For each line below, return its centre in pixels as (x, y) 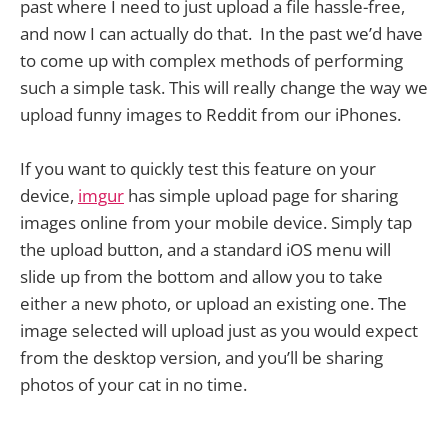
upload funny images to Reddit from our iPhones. (210, 115)
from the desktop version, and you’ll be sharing (201, 358)
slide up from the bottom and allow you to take (201, 277)
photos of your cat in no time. (133, 385)
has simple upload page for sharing (261, 196)
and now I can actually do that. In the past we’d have (221, 34)
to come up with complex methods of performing (211, 61)
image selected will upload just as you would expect (219, 331)
